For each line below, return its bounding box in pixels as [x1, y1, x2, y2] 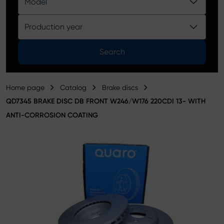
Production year [24, 22, 82, 31]
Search [99, 47, 125, 56]
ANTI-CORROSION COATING [6, 111, 98, 119]
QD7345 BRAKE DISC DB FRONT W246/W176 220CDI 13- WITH [6, 97, 205, 105]
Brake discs [102, 83, 138, 91]
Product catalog [12, 1, 70, 11]
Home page [6, 83, 44, 91]
